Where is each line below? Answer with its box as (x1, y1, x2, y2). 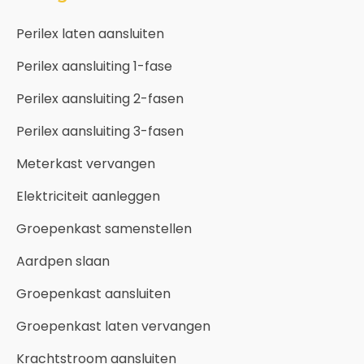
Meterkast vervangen (16, 154, 155, 174)
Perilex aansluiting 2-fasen (16, 89, 184, 109)
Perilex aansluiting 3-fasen (16, 122, 184, 141)
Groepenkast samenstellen (16, 219, 192, 239)
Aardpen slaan (16, 252, 110, 271)
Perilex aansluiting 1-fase (16, 57, 172, 76)
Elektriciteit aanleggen (16, 187, 160, 206)
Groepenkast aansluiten (16, 284, 171, 304)
